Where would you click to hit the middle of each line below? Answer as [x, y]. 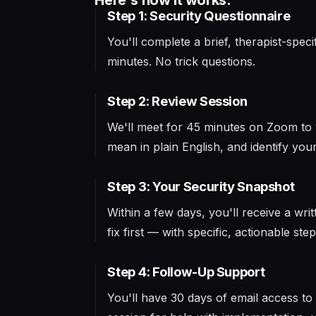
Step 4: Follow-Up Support [186, 272]
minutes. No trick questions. [182, 61]
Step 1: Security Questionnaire [199, 16]
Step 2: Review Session [177, 101]
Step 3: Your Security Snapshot [201, 186]
